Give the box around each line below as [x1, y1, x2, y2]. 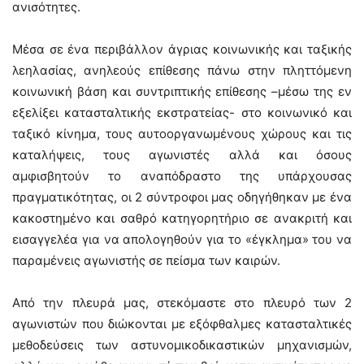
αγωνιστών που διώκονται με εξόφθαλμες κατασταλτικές [12, 316, 352, 332]
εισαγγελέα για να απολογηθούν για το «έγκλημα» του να [12, 232, 352, 248]
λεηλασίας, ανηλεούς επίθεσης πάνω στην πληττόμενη [12, 63, 352, 79]
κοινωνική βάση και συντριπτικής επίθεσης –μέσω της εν [12, 84, 352, 100]
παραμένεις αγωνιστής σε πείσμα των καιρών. [12, 253, 280, 269]
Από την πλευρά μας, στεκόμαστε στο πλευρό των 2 [12, 295, 352, 311]
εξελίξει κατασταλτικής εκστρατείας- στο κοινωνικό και [12, 105, 352, 121]
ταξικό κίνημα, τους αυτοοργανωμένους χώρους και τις [12, 126, 352, 142]
